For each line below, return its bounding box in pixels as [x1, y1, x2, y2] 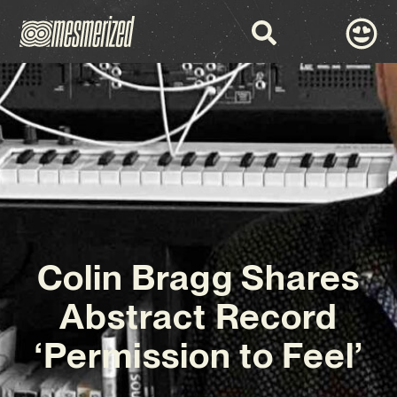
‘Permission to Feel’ [34, 334, 362, 378]
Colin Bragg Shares [36, 256, 361, 300]
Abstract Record [58, 295, 339, 339]
